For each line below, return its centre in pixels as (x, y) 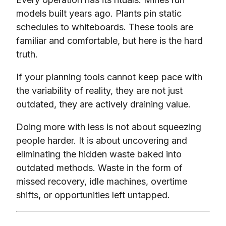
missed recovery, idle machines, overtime (102, 181)
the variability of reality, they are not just (99, 90)
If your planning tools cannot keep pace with (109, 77)
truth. (27, 54)
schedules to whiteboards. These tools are (105, 27)
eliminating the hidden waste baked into (99, 154)
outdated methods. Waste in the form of (99, 167)
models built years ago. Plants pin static (99, 13)
